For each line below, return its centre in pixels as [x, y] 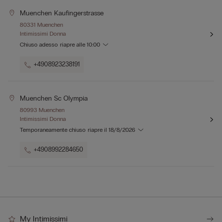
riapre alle [73, 45]
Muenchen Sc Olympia [54, 99]
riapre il [98, 130]
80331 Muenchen [41, 25]
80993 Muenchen [42, 110]
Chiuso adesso [39, 45]
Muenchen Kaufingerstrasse [62, 13]
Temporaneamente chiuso [53, 130]
